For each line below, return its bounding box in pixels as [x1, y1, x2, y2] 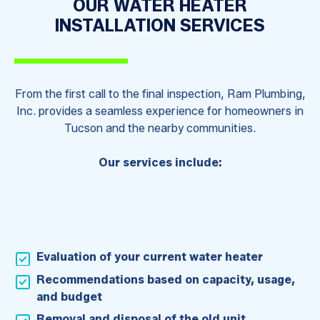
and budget [36, 289, 103, 304]
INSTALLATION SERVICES [55, 15, 265, 36]
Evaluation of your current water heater [36, 249, 264, 264]
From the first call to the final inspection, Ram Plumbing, [14, 87, 306, 101]
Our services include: [98, 156, 222, 169]
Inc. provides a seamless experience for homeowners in [16, 104, 304, 118]
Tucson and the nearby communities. [64, 121, 256, 135]
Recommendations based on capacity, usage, [36, 272, 296, 286]
